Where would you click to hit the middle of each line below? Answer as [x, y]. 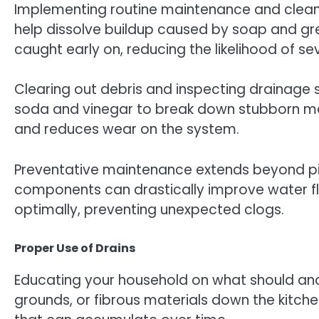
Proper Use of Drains [75, 249]
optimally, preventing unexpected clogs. [149, 209]
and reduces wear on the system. [127, 130]
